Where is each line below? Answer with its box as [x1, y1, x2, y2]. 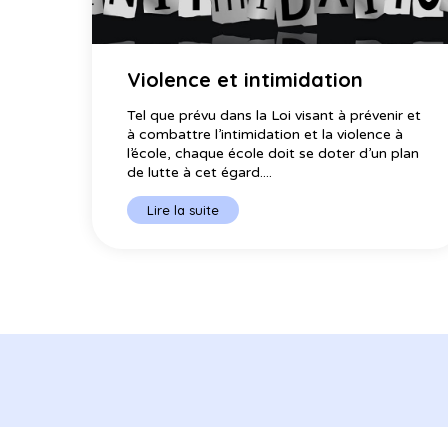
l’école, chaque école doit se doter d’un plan [127, 145, 419, 163]
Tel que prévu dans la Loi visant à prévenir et [127, 107, 421, 125]
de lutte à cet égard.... [127, 164, 272, 182]
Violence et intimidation [127, 67, 363, 93]
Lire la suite [147, 202, 219, 219]
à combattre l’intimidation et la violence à [127, 126, 403, 144]
